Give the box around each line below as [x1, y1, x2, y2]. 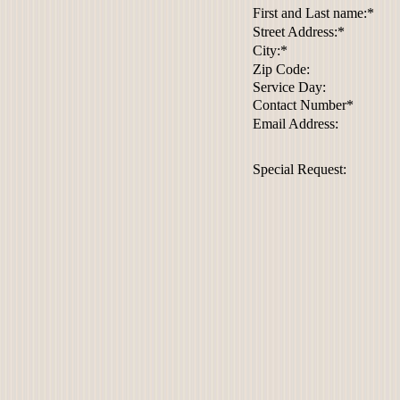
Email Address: [252, 116, 338, 131]
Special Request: [252, 162, 346, 177]
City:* [252, 43, 287, 58]
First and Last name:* [252, 5, 374, 21]
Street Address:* [252, 24, 345, 39]
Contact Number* [252, 97, 354, 112]
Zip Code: [252, 62, 310, 77]
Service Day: [252, 79, 326, 95]
